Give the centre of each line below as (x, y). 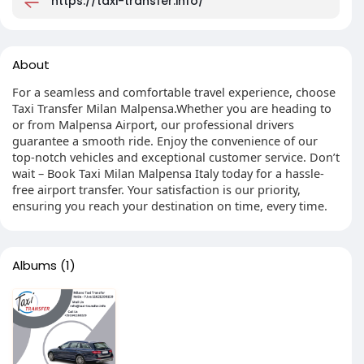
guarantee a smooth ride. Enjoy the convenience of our (165, 141)
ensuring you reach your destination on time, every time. (170, 206)
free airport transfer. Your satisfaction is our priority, (156, 189)
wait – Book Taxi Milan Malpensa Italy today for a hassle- (168, 173)
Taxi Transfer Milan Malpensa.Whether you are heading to (172, 108)
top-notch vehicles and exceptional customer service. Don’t (176, 157)
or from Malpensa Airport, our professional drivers (153, 124)
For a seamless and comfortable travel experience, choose (174, 92)
